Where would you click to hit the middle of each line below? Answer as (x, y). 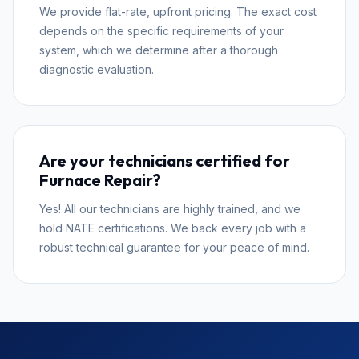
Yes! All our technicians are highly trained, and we (170, 209)
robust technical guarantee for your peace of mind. (174, 248)
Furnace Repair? (100, 180)
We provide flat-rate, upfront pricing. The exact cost (178, 12)
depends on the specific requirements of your (161, 31)
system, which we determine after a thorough (159, 50)
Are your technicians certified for (165, 161)
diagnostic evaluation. (97, 70)
